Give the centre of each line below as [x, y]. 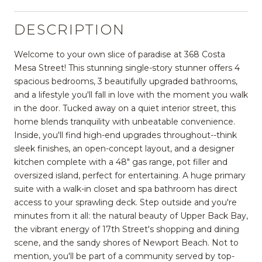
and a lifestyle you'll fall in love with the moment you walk [131, 94]
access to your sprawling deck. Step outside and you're [125, 202]
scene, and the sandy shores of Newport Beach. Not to [126, 242]
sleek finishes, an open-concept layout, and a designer [124, 148]
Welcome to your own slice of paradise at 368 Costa [120, 54]
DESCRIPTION [70, 29]
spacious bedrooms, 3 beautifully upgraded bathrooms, [126, 81]
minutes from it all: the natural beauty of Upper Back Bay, [131, 216]
